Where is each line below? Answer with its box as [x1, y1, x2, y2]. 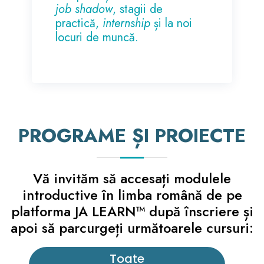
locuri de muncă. [55, 28, 139, 46]
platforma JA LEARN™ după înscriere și [11, 201, 253, 222]
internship [103, 14, 151, 32]
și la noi [150, 14, 193, 32]
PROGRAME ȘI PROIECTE [18, 121, 246, 149]
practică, [55, 14, 103, 32]
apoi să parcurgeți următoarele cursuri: [11, 217, 253, 238]
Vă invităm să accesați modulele [33, 168, 231, 189]
